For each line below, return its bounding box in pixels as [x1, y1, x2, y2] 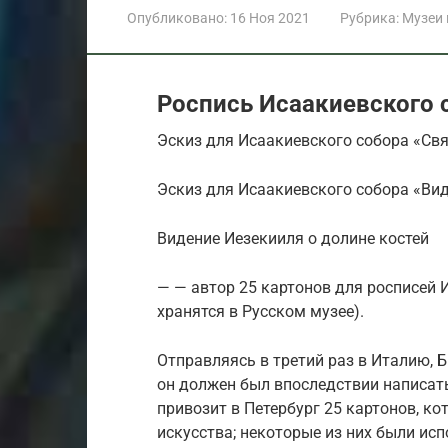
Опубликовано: [127, 9, 227, 26]
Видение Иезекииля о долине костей [157, 228, 429, 248]
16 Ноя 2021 [230, 9, 310, 26]
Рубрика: [340, 9, 399, 26]
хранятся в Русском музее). [157, 301, 364, 321]
